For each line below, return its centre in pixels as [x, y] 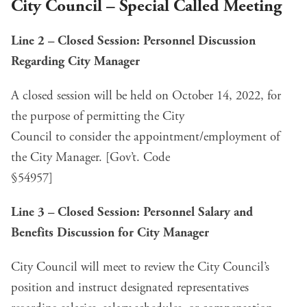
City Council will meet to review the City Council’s [140, 267]
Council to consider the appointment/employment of [145, 137]
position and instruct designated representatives [130, 287]
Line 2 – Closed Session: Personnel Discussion [133, 41]
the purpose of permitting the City [98, 116]
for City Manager [163, 233]
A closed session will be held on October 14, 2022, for [146, 96]
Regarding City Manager [75, 61]
